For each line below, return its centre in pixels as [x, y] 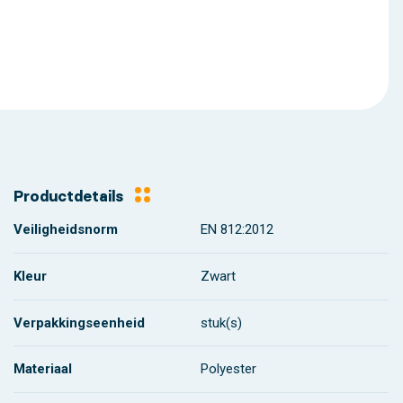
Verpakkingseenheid [79, 322]
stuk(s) [222, 322]
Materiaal [42, 369]
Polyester [229, 369]
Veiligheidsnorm [65, 230]
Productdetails [68, 197]
